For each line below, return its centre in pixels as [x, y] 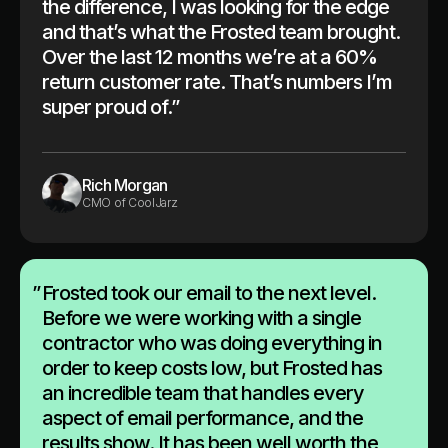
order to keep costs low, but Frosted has [212, 367]
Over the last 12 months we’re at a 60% [209, 56]
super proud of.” [110, 106]
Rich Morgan [125, 185]
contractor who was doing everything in [212, 342]
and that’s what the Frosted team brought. [221, 31]
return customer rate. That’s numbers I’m [217, 81]
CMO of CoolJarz [130, 203]
